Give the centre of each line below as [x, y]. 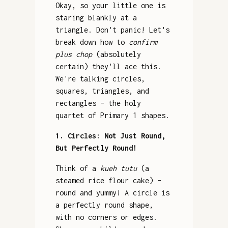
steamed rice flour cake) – [108, 180]
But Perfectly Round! [96, 148]
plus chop [74, 54]
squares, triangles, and [102, 91]
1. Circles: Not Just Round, [110, 135]
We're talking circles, [100, 78]
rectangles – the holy [98, 103]
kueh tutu [118, 168]
